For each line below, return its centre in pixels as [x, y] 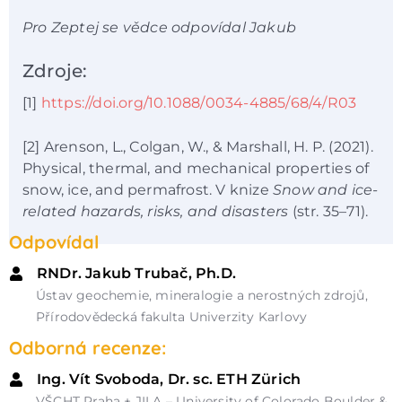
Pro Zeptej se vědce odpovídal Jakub [159, 27]
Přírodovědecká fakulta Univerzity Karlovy [172, 317]
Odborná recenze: [87, 348]
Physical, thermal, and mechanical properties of [196, 168]
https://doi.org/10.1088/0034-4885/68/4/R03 [199, 103]
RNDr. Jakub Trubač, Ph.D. [136, 274]
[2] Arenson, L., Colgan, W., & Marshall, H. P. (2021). [198, 146]
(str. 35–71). [328, 211]
